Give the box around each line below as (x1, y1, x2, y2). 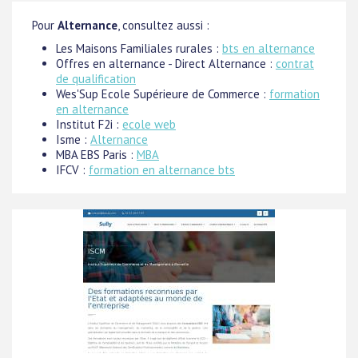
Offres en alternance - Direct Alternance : (56, 55, 276, 71)
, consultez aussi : (117, 17, 209, 33)
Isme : (56, 131, 90, 147)
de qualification (56, 70, 136, 86)
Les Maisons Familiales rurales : (56, 40, 222, 56)
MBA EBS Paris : (56, 146, 137, 162)
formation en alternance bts (89, 161, 235, 177)
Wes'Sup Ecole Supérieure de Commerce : (56, 86, 269, 101)
